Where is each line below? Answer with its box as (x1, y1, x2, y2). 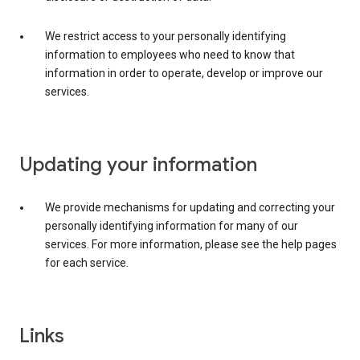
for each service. (45, 256, 129, 270)
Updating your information (19, 153, 257, 178)
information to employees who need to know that (45, 48, 295, 62)
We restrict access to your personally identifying (45, 30, 286, 43)
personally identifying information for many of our (45, 219, 298, 233)
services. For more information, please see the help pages (45, 238, 337, 252)
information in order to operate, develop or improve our (45, 67, 323, 80)
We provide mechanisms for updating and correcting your (45, 201, 335, 215)
